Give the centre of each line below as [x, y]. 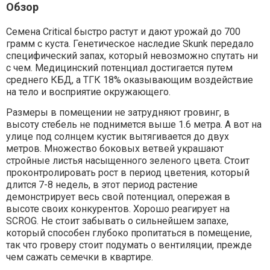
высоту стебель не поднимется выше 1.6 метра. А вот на [133, 125]
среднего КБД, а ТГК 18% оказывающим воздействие [129, 80]
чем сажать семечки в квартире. [79, 257]
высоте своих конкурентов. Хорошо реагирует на [118, 209]
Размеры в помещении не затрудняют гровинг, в [118, 113]
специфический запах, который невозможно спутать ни [132, 56]
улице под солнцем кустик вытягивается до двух [117, 137]
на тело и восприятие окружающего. [88, 92]
